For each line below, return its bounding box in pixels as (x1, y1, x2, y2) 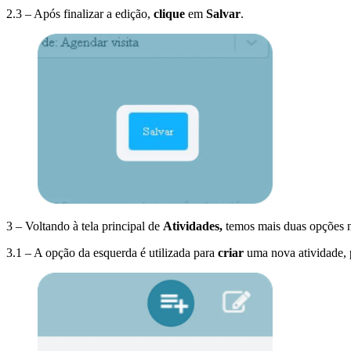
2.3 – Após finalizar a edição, (6, 6, 154, 20)
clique (154, 6, 185, 20)
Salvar (206, 6, 241, 20)
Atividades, (163, 219, 223, 233)
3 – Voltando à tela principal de (6, 219, 163, 233)
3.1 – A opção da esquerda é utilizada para (6, 245, 218, 259)
